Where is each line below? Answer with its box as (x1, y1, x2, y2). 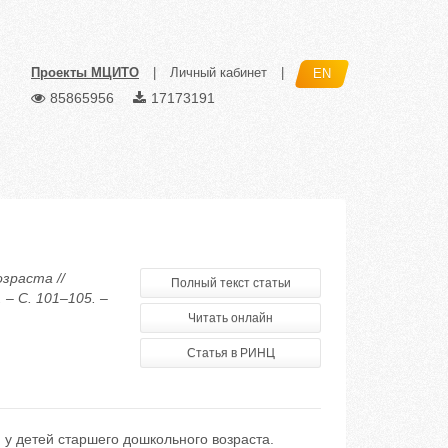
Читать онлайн (188, 311, 274, 325)
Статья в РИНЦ (186, 346, 275, 360)
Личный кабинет (170, 65, 267, 81)
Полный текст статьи (170, 276, 291, 290)
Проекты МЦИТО (31, 65, 139, 81)
